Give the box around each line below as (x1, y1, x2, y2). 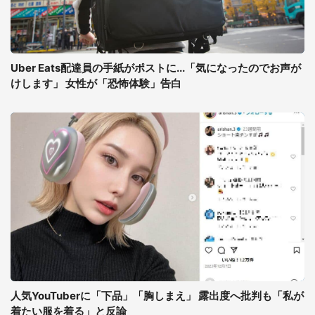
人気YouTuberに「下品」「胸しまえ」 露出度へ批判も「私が (11, 289, 304, 302)
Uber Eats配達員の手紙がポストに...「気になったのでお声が (11, 61, 301, 75)
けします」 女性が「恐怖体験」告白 (11, 77, 181, 90)
